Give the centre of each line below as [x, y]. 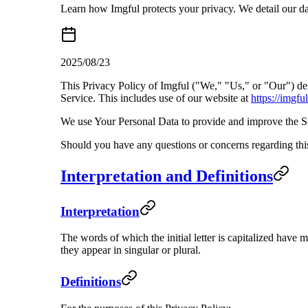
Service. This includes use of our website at [156, 98]
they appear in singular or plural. [131, 250]
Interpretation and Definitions [167, 176]
